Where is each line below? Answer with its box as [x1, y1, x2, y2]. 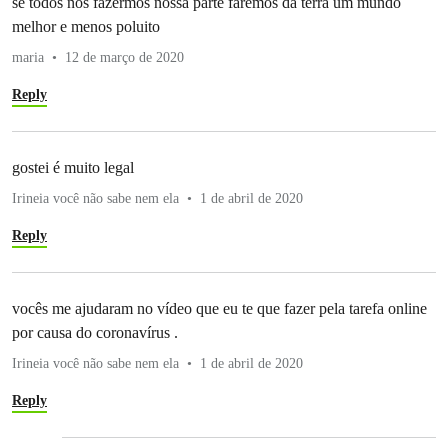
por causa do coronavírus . [12, 323, 178, 341]
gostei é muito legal [12, 158, 134, 176]
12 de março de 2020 [65, 49, 184, 65]
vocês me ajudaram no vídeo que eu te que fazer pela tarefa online [12, 299, 427, 317]
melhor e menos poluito [12, 17, 160, 35]
